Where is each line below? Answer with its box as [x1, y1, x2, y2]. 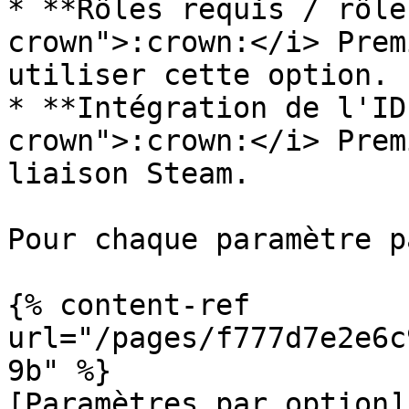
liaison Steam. [7, 157, 250, 190]
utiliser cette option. [7, 58, 389, 91]
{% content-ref [7, 288, 250, 321]
